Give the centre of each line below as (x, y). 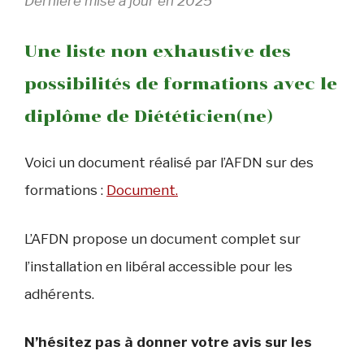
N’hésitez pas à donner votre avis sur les (168, 342)
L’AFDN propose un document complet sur (162, 238)
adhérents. (59, 294)
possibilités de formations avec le (181, 84)
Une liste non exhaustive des (158, 52)
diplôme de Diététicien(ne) (149, 117)
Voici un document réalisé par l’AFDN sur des (169, 163)
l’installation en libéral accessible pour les (158, 266)
